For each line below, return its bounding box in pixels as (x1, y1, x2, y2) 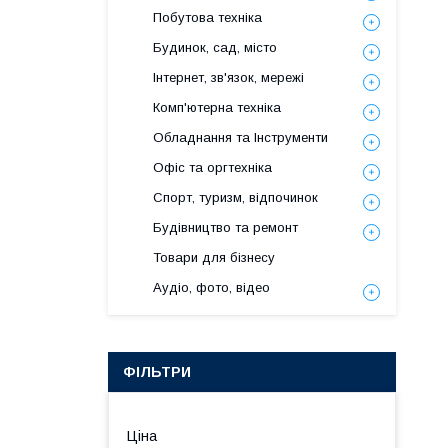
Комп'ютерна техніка (153, 100, 281, 115)
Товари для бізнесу (153, 250, 275, 265)
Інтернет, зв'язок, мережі (153, 70, 304, 85)
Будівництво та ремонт (153, 220, 298, 235)
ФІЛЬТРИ (123, 364, 191, 380)
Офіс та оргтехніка (153, 160, 272, 175)
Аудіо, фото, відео (153, 280, 270, 295)
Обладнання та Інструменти (153, 130, 328, 145)
